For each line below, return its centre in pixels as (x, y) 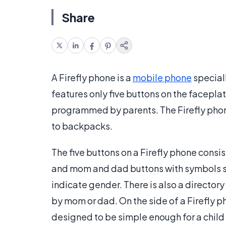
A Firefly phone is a (92, 78)
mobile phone (162, 78)
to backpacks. (82, 126)
